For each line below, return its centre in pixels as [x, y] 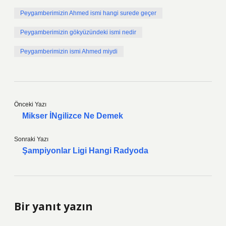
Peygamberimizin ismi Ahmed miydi [69, 51]
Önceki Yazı [30, 104]
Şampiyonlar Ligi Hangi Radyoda [85, 151]
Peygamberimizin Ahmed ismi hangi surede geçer [88, 13]
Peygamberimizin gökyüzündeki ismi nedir [78, 32]
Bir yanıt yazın [53, 206]
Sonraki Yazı [31, 139]
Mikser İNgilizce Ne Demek [73, 116]
